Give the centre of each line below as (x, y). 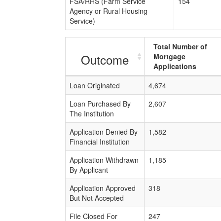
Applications (175, 66)
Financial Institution (100, 142)
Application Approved (103, 188)
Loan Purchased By (100, 104)
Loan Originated (95, 85)
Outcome (105, 59)
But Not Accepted (97, 198)
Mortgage (169, 56)
